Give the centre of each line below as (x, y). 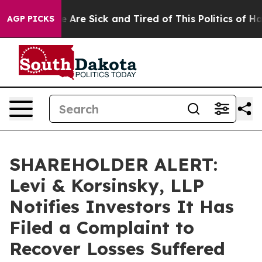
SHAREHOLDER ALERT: (113, 164)
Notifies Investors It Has (122, 206)
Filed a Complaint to (102, 227)
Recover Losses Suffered (117, 249)
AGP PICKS (31, 19)
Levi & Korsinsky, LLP (107, 185)
